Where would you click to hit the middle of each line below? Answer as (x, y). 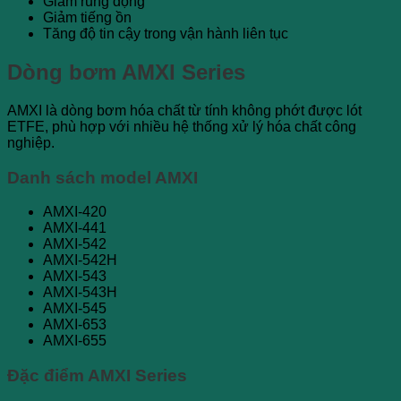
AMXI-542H (80, 260)
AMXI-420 (75, 212)
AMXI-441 (75, 228)
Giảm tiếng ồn (87, 18)
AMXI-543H (80, 293)
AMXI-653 (75, 325)
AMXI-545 (75, 309)
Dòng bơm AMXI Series (126, 72)
